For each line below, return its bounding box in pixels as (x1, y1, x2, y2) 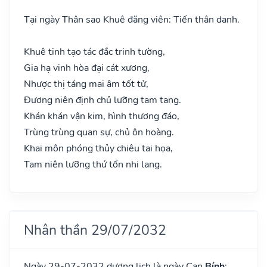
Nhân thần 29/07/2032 (24, 220, 166, 240)
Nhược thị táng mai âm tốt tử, (24, 77, 148, 91)
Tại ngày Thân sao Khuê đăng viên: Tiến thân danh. (24, 13, 240, 26)
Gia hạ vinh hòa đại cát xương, (24, 61, 150, 74)
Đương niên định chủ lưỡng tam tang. (24, 93, 181, 107)
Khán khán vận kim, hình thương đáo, (24, 109, 179, 123)
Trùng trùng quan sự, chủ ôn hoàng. (24, 125, 174, 139)
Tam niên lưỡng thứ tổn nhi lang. (24, 157, 162, 171)
